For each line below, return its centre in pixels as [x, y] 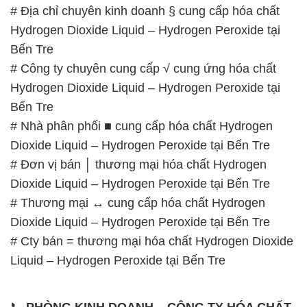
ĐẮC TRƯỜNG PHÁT [72, 242]
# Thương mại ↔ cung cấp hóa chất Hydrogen [138, 119]
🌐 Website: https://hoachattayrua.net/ [111, 268]
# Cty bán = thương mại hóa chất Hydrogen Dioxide [152, 157]
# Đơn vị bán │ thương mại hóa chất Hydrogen [138, 81]
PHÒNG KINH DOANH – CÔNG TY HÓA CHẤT [159, 223]
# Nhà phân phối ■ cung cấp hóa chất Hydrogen [142, 42]
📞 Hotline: [39, 287]
